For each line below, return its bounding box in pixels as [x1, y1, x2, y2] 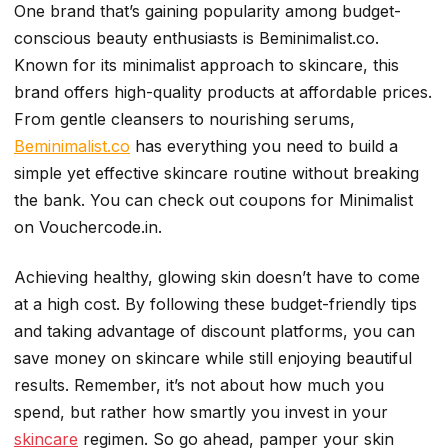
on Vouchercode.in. [14, 217, 162, 238]
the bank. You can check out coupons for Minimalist [14, 190, 413, 211]
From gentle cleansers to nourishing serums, [14, 109, 355, 130]
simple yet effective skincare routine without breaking [14, 163, 419, 184]
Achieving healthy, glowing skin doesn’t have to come [14, 266, 420, 287]
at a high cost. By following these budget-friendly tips [14, 293, 417, 314]
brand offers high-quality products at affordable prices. [14, 82, 432, 103]
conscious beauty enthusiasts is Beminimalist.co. [14, 28, 379, 49]
